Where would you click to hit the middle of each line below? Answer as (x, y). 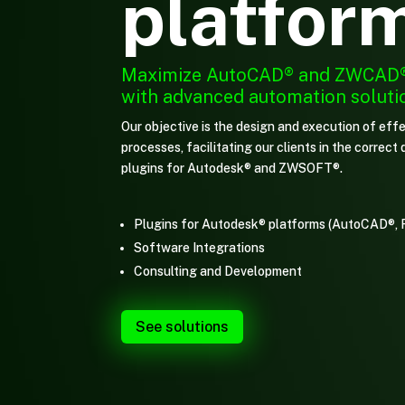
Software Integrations (200, 247)
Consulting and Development (218, 271)
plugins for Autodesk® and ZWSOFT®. (232, 168)
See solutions (183, 326)
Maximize (164, 75)
